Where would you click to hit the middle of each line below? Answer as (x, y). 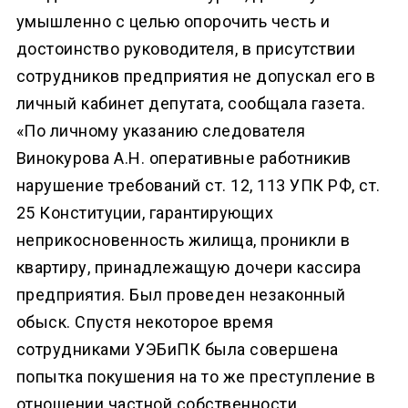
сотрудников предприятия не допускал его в (196, 76)
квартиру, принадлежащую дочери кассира (189, 267)
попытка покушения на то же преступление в (196, 376)
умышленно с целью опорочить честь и (173, 21)
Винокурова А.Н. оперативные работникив (184, 158)
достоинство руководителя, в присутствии (186, 48)
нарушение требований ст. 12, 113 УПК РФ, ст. (198, 185)
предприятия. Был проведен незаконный (181, 294)
